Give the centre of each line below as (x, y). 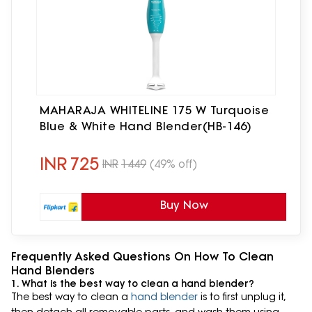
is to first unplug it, (242, 297)
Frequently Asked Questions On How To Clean (142, 257)
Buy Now (184, 205)
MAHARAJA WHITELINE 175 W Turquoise (154, 110)
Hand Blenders (53, 271)
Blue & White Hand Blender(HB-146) (146, 126)
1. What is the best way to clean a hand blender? (133, 283)
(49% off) (173, 164)
